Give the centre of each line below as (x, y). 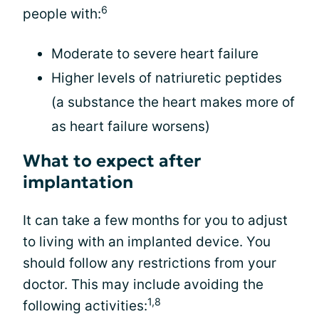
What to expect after (112, 161)
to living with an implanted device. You (147, 242)
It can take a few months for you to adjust (155, 220)
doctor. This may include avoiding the (143, 284)
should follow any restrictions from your (150, 263)
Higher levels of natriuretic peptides (167, 78)
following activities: (85, 306)
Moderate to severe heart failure (155, 54)
